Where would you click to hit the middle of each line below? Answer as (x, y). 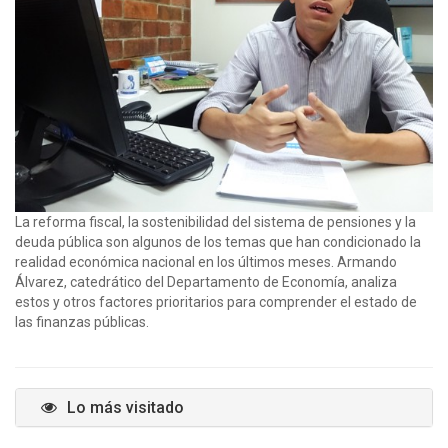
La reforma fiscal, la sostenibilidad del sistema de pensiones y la (215, 221)
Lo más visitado (125, 407)
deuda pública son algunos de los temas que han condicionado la (218, 241)
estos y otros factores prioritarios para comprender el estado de (216, 301)
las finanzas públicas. (82, 321)
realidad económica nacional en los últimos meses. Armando (206, 261)
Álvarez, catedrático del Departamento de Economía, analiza (206, 281)
